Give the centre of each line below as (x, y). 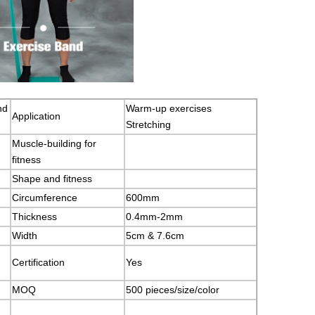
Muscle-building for (54, 143)
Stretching (148, 124)
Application (36, 116)
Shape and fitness (52, 179)
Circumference (45, 198)
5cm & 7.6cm (155, 236)
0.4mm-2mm (154, 217)
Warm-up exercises (169, 108)
